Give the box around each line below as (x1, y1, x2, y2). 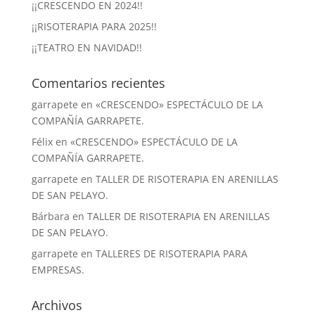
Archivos (31, 297, 82, 314)
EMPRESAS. (31, 263, 84, 276)
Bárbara (31, 210, 70, 223)
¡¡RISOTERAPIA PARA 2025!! (31, 20, 157, 33)
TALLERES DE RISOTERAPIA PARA (95, 247, 247, 260)
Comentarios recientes (31, 75, 165, 91)
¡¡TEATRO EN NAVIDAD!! (31, 41, 142, 54)
